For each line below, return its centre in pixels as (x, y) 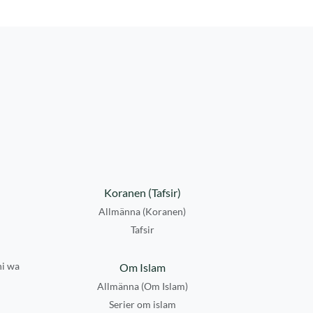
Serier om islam (142, 304)
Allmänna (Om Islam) (142, 286)
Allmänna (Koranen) (142, 211)
